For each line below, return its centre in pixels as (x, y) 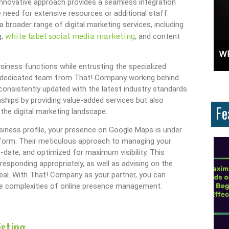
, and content (157, 37)
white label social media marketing (70, 36)
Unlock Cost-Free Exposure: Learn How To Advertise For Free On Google (96, 54)
